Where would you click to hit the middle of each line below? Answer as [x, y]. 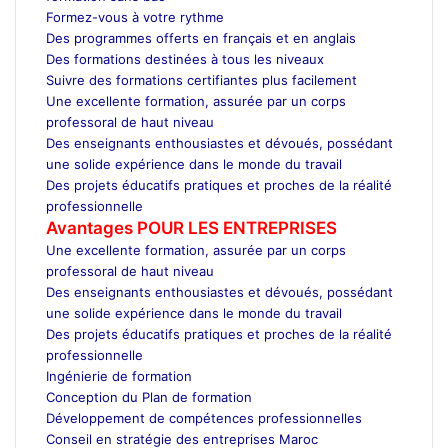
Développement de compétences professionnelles [204, 417]
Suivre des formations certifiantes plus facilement [201, 79]
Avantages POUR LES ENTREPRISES [191, 227]
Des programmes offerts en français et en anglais [201, 37]
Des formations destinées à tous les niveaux [185, 58]
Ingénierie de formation [119, 375]
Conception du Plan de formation [149, 396]
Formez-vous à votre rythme [135, 16]
